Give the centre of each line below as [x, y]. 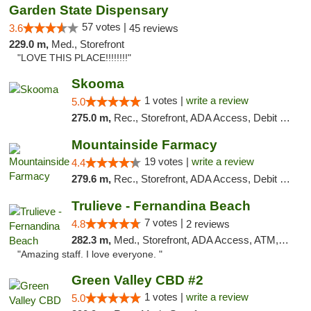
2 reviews [208, 224]
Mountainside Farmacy [144, 145]
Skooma [98, 84]
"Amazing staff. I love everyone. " [90, 254]
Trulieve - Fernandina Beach [161, 206]
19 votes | [168, 161]
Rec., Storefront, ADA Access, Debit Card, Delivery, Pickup [196, 118]
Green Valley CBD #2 [137, 280]
